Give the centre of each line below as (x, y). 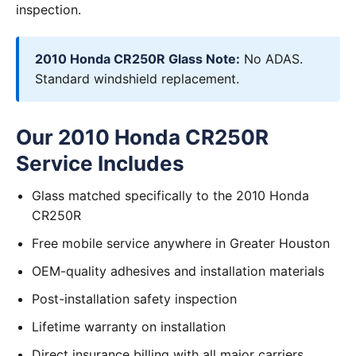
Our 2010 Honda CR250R (142, 137)
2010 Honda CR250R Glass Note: (137, 59)
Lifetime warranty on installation (129, 327)
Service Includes (100, 163)
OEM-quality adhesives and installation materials (178, 271)
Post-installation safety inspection (134, 299)
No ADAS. (271, 59)
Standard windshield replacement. (137, 79)
